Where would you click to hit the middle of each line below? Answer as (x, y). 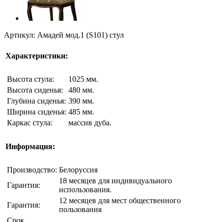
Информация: (30, 147)
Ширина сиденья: (37, 112)
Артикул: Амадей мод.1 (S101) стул (64, 35)
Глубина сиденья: (36, 101)
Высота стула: (30, 79)
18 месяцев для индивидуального (115, 181)
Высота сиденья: (35, 90)
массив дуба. (90, 123)
